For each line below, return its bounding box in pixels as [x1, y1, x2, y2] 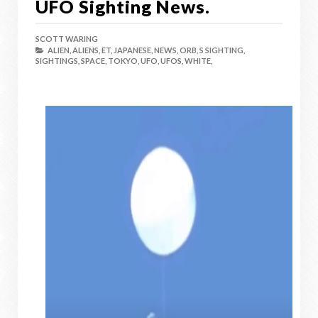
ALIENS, [72, 45, 100, 55]
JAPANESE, [114, 45, 153, 55]
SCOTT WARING [35, 34, 98, 43]
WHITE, [185, 56, 212, 65]
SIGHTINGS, [35, 56, 79, 65]
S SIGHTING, [199, 45, 245, 55]
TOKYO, [108, 56, 139, 65]
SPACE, [81, 56, 106, 65]
